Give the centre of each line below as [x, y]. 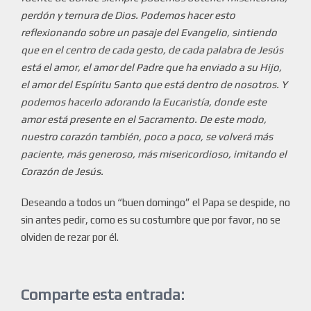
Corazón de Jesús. [63, 171]
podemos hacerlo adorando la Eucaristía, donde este [144, 102]
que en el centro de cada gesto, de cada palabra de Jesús [152, 50]
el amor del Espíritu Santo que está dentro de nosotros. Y [154, 85]
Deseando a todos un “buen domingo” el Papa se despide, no [155, 203]
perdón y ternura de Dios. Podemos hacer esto [128, 15]
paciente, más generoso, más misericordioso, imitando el [154, 154]
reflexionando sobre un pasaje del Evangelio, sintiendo [149, 33]
